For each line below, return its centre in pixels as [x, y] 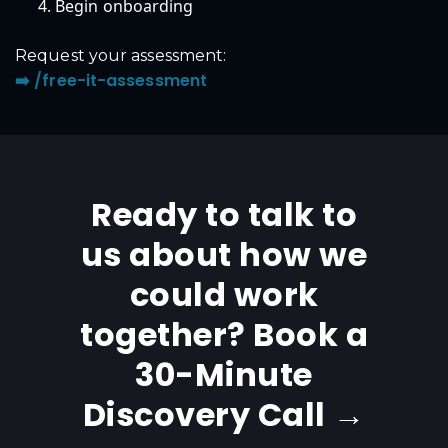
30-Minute [224, 375]
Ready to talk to [224, 215]
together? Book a [224, 335]
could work [224, 295]
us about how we [224, 255]
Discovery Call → [224, 415]
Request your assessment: [121, 55]
